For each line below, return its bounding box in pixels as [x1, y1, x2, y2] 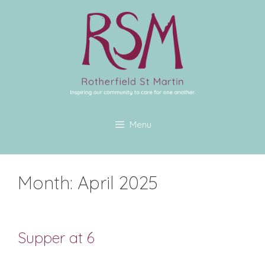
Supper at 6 [18, 228, 95, 247]
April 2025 [77, 172, 158, 195]
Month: [18, 172, 77, 195]
